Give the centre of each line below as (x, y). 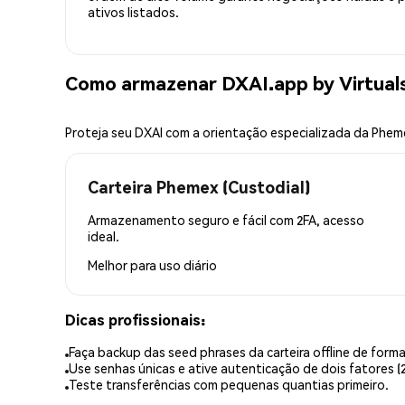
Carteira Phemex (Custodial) (199, 186)
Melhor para (123, 264)
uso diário (188, 264)
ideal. (104, 235)
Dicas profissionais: (135, 319)
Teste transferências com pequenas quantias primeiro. (229, 385)
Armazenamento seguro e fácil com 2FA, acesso (226, 219)
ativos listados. (133, 11)
